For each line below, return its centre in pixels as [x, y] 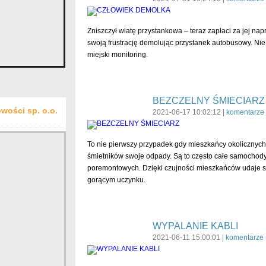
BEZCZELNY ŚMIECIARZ [208, 101]
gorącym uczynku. [116, 180]
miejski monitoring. [117, 55]
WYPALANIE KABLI [195, 226]
